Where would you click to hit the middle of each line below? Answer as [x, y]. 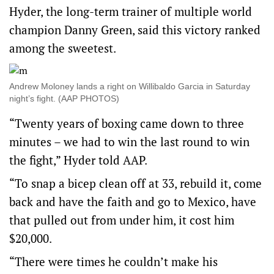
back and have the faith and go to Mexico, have [133, 201]
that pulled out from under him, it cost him [122, 220]
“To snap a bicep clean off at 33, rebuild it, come [135, 183]
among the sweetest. [63, 48]
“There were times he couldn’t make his [113, 261]
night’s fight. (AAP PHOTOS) [64, 98]
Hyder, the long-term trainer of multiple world [131, 11]
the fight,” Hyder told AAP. [78, 160]
